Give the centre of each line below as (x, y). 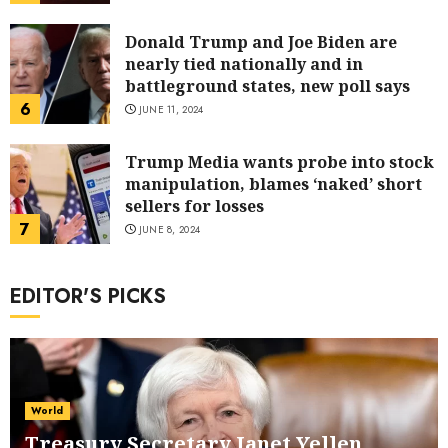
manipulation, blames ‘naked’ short (273, 183)
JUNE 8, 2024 (169, 229)
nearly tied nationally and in (244, 63)
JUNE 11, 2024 (171, 109)
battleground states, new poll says (267, 85)
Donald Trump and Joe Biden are (261, 41)
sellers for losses (194, 205)
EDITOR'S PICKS (88, 297)
